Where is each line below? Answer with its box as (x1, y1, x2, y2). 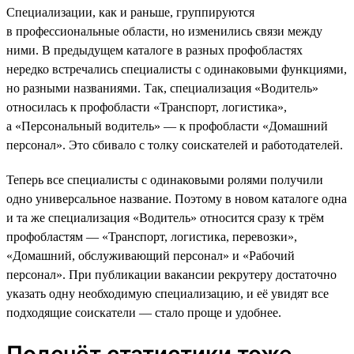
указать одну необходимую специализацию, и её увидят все (6, 286, 329, 300)
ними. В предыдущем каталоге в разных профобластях (6, 43, 303, 57)
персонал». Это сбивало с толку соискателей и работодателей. (6, 137, 343, 152)
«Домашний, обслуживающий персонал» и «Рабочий (6, 248, 295, 262)
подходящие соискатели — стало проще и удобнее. (6, 305, 281, 319)
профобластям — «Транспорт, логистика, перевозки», (6, 229, 297, 243)
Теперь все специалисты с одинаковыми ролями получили (6, 172, 323, 186)
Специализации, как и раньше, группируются (6, 5, 254, 19)
